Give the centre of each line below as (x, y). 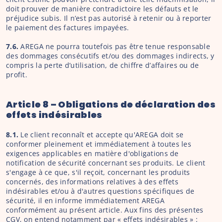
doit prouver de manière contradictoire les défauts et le (102, 9)
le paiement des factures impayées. (68, 28)
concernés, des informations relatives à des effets (92, 182)
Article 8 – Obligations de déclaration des (111, 104)
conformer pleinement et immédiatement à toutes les (99, 144)
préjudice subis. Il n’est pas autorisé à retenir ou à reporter (109, 18)
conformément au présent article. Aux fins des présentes (105, 210)
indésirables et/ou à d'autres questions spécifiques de (100, 191)
